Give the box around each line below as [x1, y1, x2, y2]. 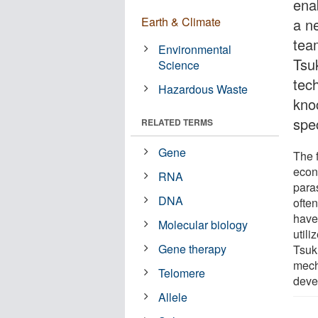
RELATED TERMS [141, 115, 213, 128]
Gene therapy [158, 240, 227, 257]
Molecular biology [158, 216, 248, 233]
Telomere [158, 264, 206, 281]
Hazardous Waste [158, 80, 248, 97]
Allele [158, 288, 188, 305]
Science [158, 56, 200, 73]
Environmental [158, 40, 232, 57]
